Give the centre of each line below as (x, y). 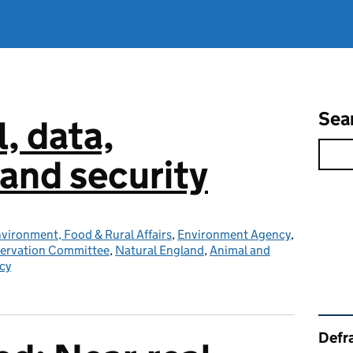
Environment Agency (234, 234)
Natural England (160, 250)
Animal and (240, 250)
